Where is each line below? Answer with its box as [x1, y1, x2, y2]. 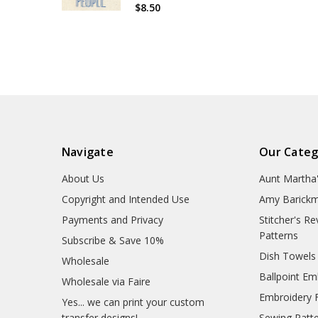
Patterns [259, 228, 299, 242]
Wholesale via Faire [61, 274, 150, 288]
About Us [61, 171, 104, 185]
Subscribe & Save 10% [61, 233, 164, 247]
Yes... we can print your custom [61, 295, 204, 309]
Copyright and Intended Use [61, 192, 190, 206]
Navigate [61, 143, 114, 160]
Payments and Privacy [61, 212, 163, 226]
